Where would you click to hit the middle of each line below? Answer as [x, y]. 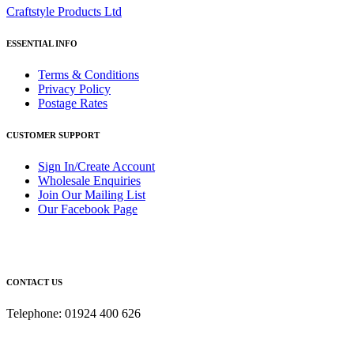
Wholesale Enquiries [89, 180]
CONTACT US [34, 282]
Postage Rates [73, 103]
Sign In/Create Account [96, 166]
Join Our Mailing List [92, 194]
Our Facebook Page [88, 209]
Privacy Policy [74, 88]
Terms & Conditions [88, 74]
